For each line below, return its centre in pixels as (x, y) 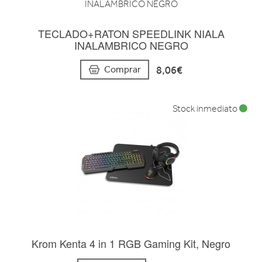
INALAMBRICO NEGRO (131, 45)
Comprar (122, 70)
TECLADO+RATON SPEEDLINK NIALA (131, 33)
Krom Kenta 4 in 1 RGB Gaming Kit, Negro (131, 244)
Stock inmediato (206, 109)
